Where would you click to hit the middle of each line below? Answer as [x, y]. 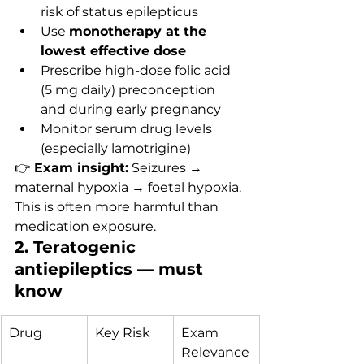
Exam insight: [81, 168]
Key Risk [123, 333]
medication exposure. [85, 226]
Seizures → [167, 168]
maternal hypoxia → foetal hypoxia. [130, 187]
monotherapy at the [140, 31]
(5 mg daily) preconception [130, 90]
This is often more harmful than [118, 207]
